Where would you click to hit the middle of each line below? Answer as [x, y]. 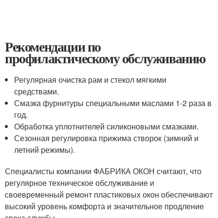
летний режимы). [45, 149]
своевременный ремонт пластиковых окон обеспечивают [109, 194]
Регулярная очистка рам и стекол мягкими [91, 79]
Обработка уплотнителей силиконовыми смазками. [107, 126]
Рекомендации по [53, 46]
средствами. [37, 91]
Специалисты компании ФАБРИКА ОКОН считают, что [103, 171]
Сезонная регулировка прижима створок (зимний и [107, 138]
